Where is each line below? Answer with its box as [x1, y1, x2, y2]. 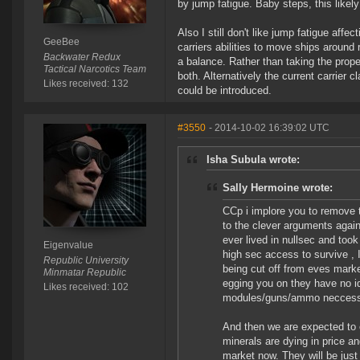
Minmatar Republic [43, 267, 126, 279]
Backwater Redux [43, 51, 121, 63]
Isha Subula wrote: [207, 153, 300, 166]
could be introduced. [178, 84, 272, 97]
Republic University [43, 255, 129, 267]
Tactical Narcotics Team [43, 63, 146, 76]
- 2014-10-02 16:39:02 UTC [209, 122, 329, 134]
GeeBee [43, 36, 80, 48]
